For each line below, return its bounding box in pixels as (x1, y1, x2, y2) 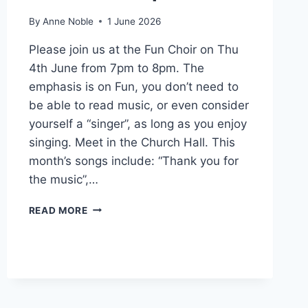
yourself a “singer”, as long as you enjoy (28, 116, 247, 131)
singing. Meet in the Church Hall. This (28, 135, 235, 149)
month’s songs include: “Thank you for (28, 153, 239, 168)
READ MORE (28, 204, 88, 216)
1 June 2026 (107, 15, 161, 27)
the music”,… (28, 172, 98, 186)
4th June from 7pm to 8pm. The (28, 60, 204, 75)
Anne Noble (42, 15, 93, 27)
